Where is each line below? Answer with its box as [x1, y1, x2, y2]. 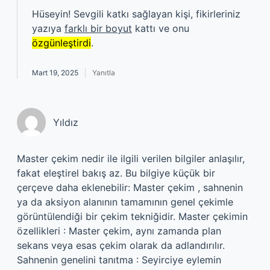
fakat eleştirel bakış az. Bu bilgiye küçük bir [17, 167, 215, 179]
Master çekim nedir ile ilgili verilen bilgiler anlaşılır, [17, 152, 245, 165]
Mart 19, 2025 [32, 68, 78, 77]
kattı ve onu [132, 22, 189, 34]
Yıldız [53, 116, 78, 128]
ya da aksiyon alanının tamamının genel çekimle [17, 196, 233, 208]
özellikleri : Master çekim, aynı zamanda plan [17, 225, 221, 237]
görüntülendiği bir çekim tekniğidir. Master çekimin [17, 210, 248, 222]
